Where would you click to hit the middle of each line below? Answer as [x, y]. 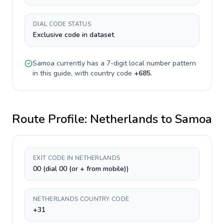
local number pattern [161, 63]
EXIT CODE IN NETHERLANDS [77, 158]
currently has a [80, 63]
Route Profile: [51, 119]
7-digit [117, 63]
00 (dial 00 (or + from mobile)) [81, 169]
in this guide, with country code [83, 73]
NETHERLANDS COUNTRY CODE [81, 199]
